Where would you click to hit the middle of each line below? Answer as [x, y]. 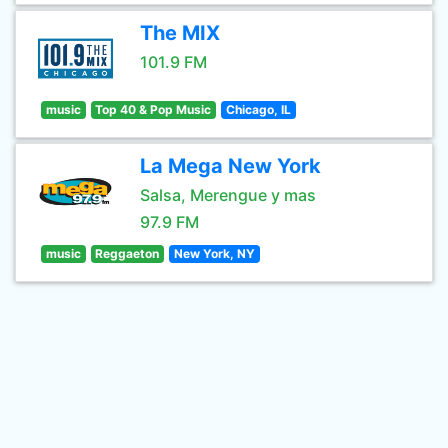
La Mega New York [230, 166]
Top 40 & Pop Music [153, 109]
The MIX [180, 33]
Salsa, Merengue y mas [228, 195]
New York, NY [214, 253]
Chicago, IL [258, 109]
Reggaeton [127, 253]
